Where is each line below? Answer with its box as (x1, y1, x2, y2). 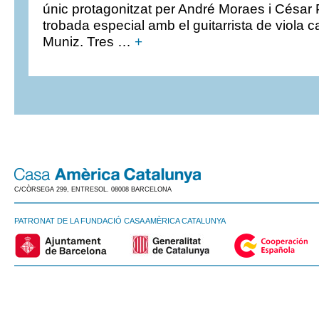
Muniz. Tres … (43, 34, 135, 49)
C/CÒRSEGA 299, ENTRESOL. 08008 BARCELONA (14, 186, 172, 193)
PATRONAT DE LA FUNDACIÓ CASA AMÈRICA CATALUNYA (14, 216, 226, 225)
